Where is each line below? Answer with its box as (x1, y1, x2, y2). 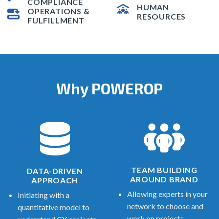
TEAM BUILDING (131, 165, 197, 175)
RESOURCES (137, 11, 186, 21)
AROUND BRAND (130, 174, 198, 184)
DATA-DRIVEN (26, 166, 83, 176)
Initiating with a (17, 190, 69, 200)
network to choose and (127, 201, 203, 211)
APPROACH (31, 175, 78, 185)
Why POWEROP (56, 79, 163, 98)
